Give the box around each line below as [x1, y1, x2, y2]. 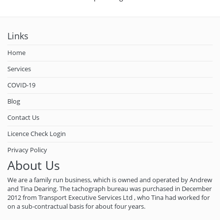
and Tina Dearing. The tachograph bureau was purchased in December [7, 184, 212, 193]
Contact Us [7, 113, 39, 122]
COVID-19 [7, 81, 35, 89]
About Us [7, 157, 60, 173]
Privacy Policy [7, 145, 47, 154]
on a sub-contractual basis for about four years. [7, 202, 145, 211]
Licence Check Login [7, 129, 66, 138]
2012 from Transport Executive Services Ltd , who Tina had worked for [7, 193, 210, 202]
